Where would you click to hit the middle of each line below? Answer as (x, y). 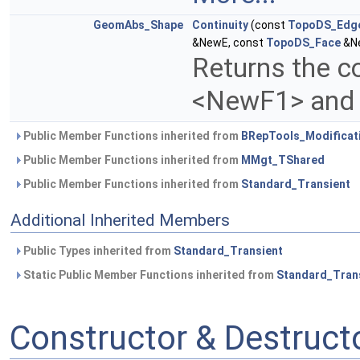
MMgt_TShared (283, 160)
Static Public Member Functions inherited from (149, 275)
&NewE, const (229, 43)
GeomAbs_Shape (138, 25)
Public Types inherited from (97, 251)
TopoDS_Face (303, 43)
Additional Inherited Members (120, 221)
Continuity (220, 25)
